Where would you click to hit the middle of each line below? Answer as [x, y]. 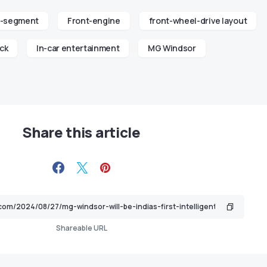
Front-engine [94, 21]
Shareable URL [81, 228]
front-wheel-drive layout [198, 21]
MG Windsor [172, 48]
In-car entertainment [78, 48]
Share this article [81, 132]
